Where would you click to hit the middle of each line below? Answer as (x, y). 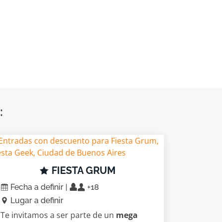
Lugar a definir (36, 200)
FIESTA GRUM (82, 170)
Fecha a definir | (39, 187)
